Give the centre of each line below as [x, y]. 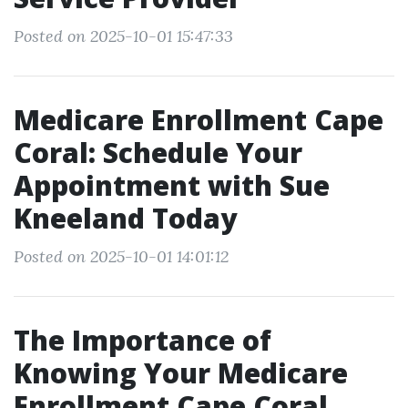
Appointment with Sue [172, 185]
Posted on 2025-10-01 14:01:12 [121, 256]
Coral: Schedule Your [158, 153]
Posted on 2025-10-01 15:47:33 [123, 36]
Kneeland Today [125, 218]
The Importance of [143, 340]
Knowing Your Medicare [181, 373]
